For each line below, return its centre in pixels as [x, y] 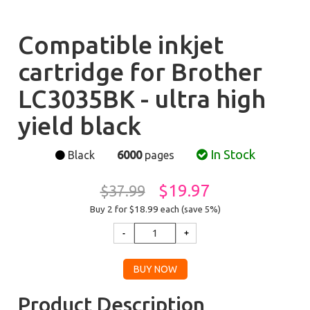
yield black [80, 126]
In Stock [231, 155]
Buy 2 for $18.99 [125, 209]
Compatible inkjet [121, 45]
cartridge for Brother [140, 72]
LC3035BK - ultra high [142, 99]
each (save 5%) [190, 209]
